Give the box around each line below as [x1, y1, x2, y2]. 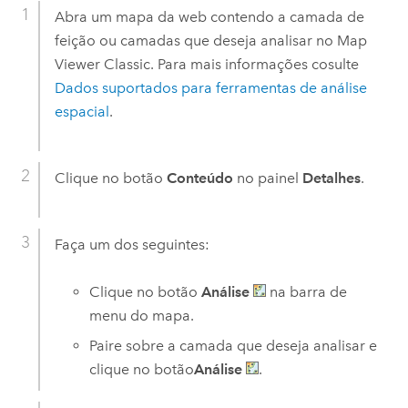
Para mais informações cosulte [157, 55, 359, 73]
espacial [54, 102, 109, 120]
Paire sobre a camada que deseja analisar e [89, 336, 378, 354]
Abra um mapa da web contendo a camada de [54, 7, 364, 25]
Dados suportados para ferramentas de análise [54, 78, 367, 97]
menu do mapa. [89, 307, 195, 325]
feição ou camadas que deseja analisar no [54, 31, 337, 49]
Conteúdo [166, 168, 233, 187]
